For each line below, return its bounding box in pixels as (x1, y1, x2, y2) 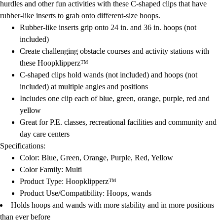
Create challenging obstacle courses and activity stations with (20, 47, 209, 55)
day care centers (20, 130, 70, 138)
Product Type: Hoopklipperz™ (20, 177, 116, 185)
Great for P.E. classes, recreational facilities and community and (20, 118, 217, 126)
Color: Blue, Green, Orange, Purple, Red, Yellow (20, 153, 173, 162)
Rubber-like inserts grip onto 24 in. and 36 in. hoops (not (20, 23, 196, 32)
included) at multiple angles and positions (20, 82, 148, 91)
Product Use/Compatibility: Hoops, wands (20, 189, 151, 197)
